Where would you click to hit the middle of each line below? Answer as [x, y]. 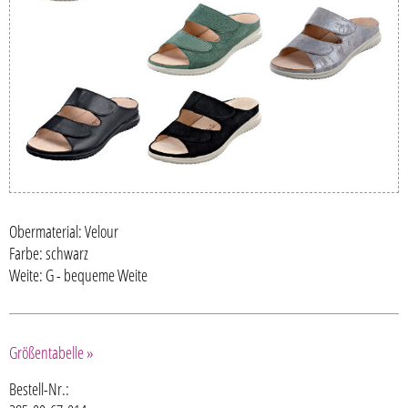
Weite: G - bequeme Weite [78, 275]
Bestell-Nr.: [39, 389]
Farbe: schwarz [49, 254]
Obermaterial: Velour [64, 232]
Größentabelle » [51, 353]
